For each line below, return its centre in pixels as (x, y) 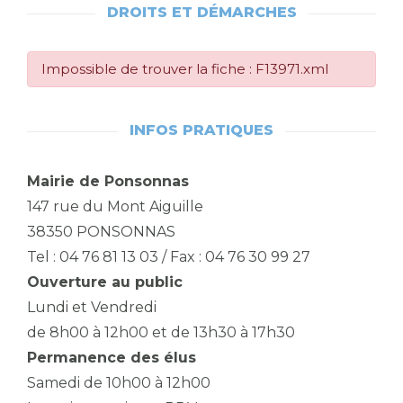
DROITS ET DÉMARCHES (201, 12)
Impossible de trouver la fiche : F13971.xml (185, 69)
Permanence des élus (112, 358)
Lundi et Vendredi (92, 307)
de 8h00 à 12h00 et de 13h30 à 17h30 (161, 332)
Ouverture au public (105, 282)
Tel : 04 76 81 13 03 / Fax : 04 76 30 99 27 (169, 257)
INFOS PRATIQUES (201, 130)
